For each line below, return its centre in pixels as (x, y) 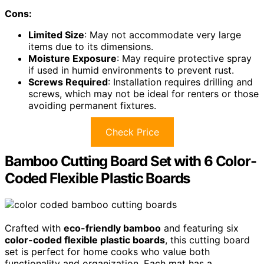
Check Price (132, 132)
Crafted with (34, 228)
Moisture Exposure (72, 58)
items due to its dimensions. (91, 46)
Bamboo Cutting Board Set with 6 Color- (131, 161)
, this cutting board (207, 240)
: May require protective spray (184, 58)
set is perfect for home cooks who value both (107, 251)
